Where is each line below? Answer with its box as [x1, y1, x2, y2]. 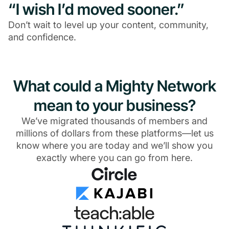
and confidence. [8, 32, 76, 43]
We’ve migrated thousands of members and [21, 116, 208, 127]
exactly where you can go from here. [36, 152, 193, 164]
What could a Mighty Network [13, 77, 216, 96]
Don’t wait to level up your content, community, [8, 19, 209, 31]
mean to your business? [33, 96, 196, 115]
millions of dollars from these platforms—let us [15, 128, 214, 139]
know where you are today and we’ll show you [16, 140, 213, 151]
